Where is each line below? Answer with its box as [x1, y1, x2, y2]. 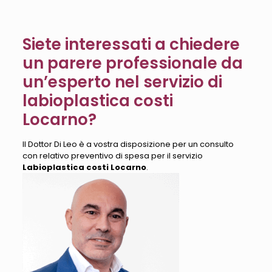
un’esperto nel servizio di [22, 71, 222, 93]
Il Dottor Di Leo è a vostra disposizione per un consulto [22, 138, 234, 150]
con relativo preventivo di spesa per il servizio [22, 150, 203, 161]
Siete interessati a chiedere [22, 33, 240, 55]
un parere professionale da [22, 52, 243, 74]
